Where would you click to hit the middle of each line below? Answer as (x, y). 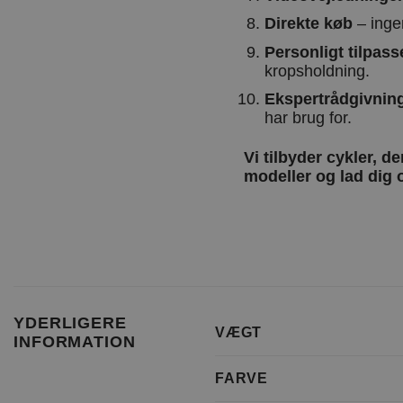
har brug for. (308, 118)
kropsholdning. (317, 71)
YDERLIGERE (70, 323)
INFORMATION (75, 342)
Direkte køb (308, 24)
